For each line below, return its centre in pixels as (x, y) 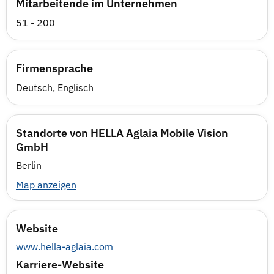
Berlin (29, 165)
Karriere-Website (60, 265)
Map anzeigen (46, 185)
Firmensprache (54, 68)
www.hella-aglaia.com (65, 246)
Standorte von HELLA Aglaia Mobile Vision (122, 133)
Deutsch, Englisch (55, 87)
